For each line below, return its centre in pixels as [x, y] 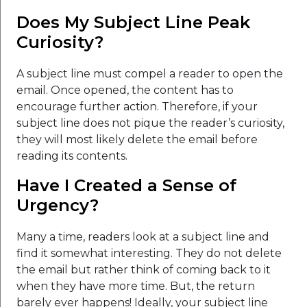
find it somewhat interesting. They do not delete [149, 253]
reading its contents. [72, 156]
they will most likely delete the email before [137, 139]
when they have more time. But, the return [136, 286]
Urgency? [58, 205]
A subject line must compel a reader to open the [150, 73]
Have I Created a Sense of [126, 185]
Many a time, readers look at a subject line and [143, 236]
